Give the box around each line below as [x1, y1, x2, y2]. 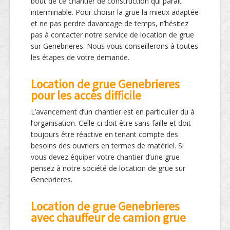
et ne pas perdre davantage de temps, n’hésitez [31, 18, 188, 29]
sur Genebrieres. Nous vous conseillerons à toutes [31, 41, 198, 51]
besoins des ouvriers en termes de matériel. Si [31, 141, 184, 151]
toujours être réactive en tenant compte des [31, 129, 178, 140]
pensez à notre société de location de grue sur [31, 163, 185, 174]
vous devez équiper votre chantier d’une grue [31, 152, 180, 162]
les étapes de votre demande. [31, 52, 129, 63]
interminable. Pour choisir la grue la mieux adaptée [31, 7, 199, 17]
